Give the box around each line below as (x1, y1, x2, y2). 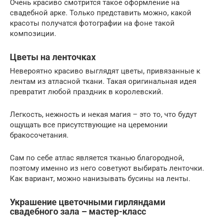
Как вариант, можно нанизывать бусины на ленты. (10, 174, 190, 184)
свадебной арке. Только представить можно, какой (10, 8, 191, 18)
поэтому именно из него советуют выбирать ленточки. (10, 164, 204, 173)
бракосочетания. (10, 131, 69, 140)
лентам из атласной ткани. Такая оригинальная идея (10, 77, 196, 86)
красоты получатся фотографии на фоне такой (10, 19, 175, 28)
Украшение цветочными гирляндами (10, 197, 165, 208)
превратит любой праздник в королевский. (10, 87, 163, 97)
